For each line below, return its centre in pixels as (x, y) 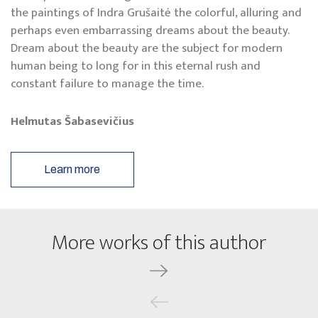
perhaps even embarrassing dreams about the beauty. (150, 31)
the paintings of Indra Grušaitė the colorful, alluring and (156, 13)
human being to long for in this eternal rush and (136, 66)
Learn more (72, 169)
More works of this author (159, 242)
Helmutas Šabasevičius (72, 121)
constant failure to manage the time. (107, 84)
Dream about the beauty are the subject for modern (147, 49)
